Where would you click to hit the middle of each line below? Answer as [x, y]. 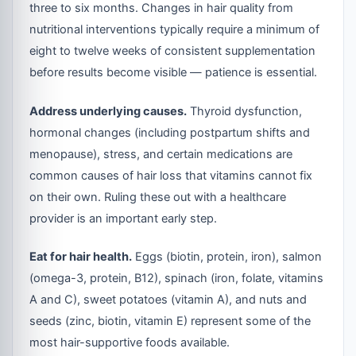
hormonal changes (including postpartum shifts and [170, 132]
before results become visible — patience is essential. [174, 72]
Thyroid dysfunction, [245, 111]
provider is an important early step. [124, 218]
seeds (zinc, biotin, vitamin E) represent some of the [170, 321]
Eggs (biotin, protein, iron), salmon [227, 257]
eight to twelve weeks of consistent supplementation [173, 50]
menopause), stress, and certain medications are [161, 154]
